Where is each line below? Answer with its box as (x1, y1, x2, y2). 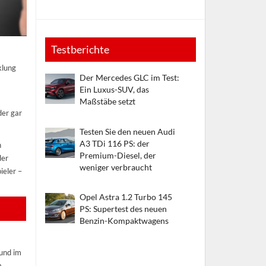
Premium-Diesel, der (80, 150, 157, 161)
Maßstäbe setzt (80, 96, 136, 107)
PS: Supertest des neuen (80, 204, 167, 214)
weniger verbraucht (80, 162, 153, 173)
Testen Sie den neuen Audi (80, 126, 176, 137)
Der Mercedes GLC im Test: (80, 72, 180, 83)
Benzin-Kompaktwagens (80, 216, 169, 226)
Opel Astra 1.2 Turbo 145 (80, 192, 173, 202)
